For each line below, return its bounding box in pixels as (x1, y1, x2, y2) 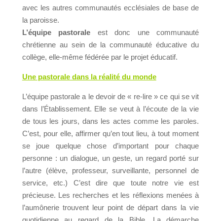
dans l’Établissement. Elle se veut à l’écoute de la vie (22, 105, 199, 113)
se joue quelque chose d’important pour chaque (22, 142, 199, 150)
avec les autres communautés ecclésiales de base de (22, 3, 199, 12)
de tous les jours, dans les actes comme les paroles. (22, 117, 199, 125)
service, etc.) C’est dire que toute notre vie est (22, 179, 199, 187)
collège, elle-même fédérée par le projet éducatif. (22, 53, 178, 61)
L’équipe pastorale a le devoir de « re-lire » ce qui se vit (22, 92, 199, 101)
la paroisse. (22, 16, 59, 24)
